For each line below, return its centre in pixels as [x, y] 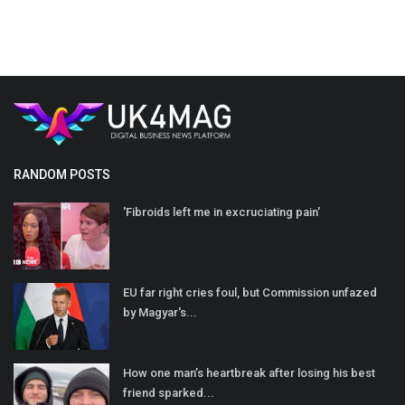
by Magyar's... [160, 312]
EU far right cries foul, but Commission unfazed [250, 292]
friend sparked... [169, 392]
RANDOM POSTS [62, 174]
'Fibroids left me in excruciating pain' [221, 212]
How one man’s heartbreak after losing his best [249, 372]
